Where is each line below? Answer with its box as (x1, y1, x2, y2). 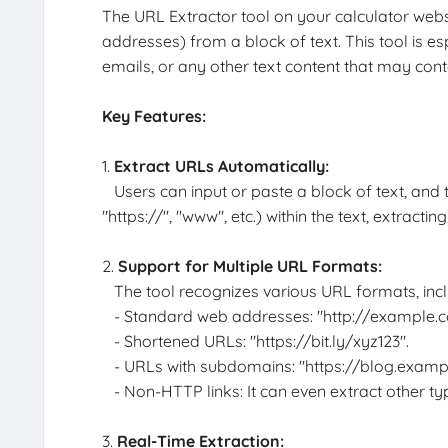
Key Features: (101, 106, 206, 127)
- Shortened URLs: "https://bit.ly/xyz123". (101, 331, 409, 352)
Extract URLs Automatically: (113, 156, 329, 177)
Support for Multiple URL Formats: (117, 256, 382, 277)
